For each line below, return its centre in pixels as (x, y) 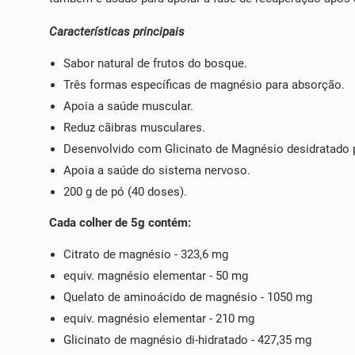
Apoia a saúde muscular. (128, 107)
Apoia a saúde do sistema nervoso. (157, 171)
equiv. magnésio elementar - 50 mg (156, 276)
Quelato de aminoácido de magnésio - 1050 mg (188, 298)
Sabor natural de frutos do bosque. (155, 64)
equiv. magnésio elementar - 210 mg (159, 319)
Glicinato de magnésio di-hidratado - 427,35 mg (187, 340)
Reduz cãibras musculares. (134, 128)
